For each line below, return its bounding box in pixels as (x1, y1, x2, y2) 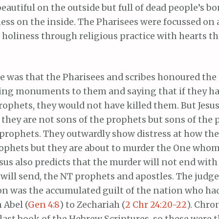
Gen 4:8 (28, 199, 60, 211)
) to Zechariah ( (60, 199, 125, 211)
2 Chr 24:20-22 (125, 199, 187, 211)
